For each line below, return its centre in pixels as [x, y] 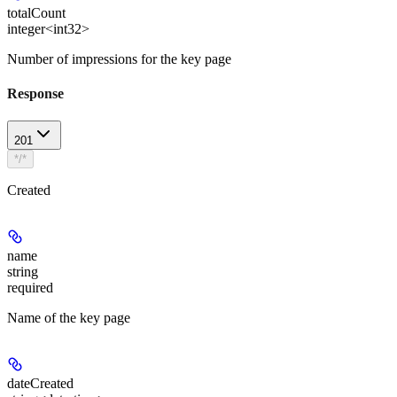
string [23, 272]
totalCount [36, 12]
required [30, 288]
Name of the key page [69, 318]
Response [35, 93]
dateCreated [40, 384]
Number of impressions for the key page [119, 58]
